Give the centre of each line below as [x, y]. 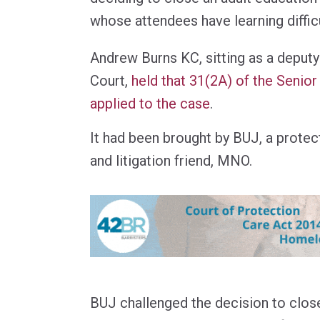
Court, [111, 80]
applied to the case [150, 103]
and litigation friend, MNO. [171, 160]
